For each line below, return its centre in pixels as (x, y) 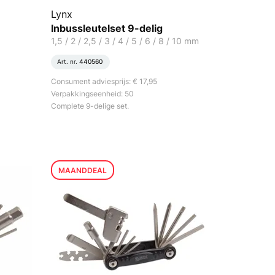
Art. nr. (68, 61)
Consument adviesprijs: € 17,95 (104, 81)
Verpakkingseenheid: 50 (93, 94)
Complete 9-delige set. (90, 106)
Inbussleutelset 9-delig (107, 28)
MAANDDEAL (83, 170)
